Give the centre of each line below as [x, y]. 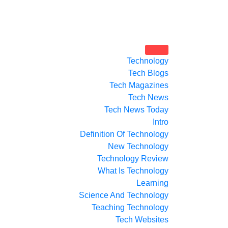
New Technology [138, 146]
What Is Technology [133, 171]
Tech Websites [142, 220]
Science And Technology [124, 195]
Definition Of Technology [124, 134]
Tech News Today [136, 110]
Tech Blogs [148, 73]
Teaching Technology [130, 207]
